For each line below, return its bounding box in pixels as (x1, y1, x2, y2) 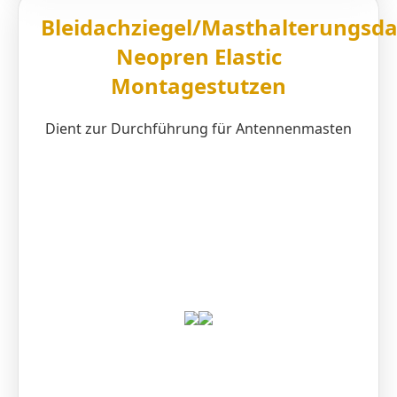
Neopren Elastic (115, 41, 282, 71)
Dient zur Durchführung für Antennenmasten (45, 118, 352, 138)
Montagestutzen (111, 70, 286, 100)
